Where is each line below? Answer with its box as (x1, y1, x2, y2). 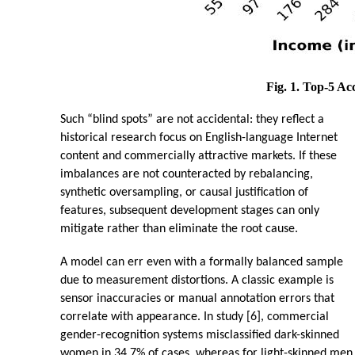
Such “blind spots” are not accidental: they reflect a (60, 113, 324, 127)
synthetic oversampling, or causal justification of (60, 186, 308, 200)
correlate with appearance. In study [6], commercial (60, 311, 329, 324)
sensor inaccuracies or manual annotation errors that (60, 292, 334, 306)
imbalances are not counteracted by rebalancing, (60, 168, 313, 181)
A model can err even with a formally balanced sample (60, 256, 343, 269)
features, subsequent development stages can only (60, 204, 319, 218)
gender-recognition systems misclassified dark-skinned (60, 329, 339, 342)
